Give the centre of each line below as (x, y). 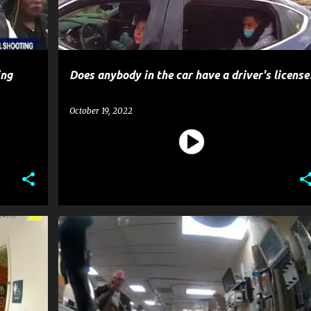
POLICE (170, 240)
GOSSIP (127, 240)
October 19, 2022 (101, 111)
